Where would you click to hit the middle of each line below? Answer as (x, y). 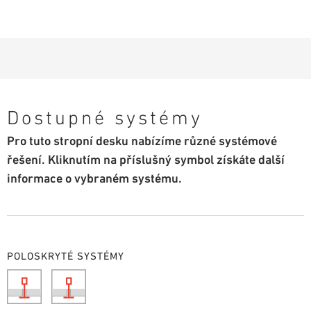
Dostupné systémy (105, 118)
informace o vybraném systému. (94, 178)
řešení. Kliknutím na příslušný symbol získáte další (146, 160)
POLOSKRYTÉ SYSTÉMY (66, 256)
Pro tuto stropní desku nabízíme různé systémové (142, 141)
